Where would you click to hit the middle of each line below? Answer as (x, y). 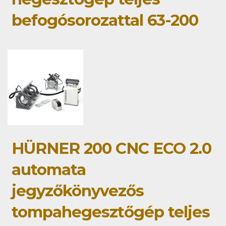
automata (49, 169)
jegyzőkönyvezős (78, 190)
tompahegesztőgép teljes (111, 212)
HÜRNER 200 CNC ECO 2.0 (111, 148)
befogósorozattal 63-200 (105, 20)
